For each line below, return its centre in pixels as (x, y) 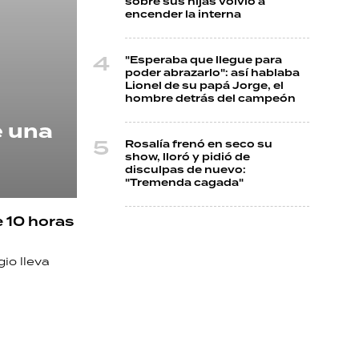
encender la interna (183, 15)
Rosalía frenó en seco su (199, 145)
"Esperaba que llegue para (204, 61)
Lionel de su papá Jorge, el (204, 86)
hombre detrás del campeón (210, 99)
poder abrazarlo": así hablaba (212, 73)
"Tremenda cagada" (184, 183)
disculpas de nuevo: (186, 170)
